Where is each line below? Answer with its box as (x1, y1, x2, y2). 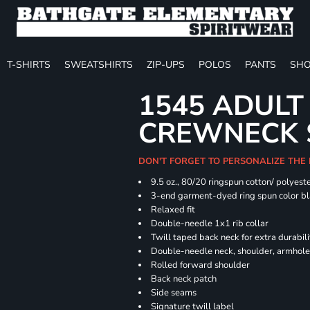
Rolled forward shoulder (151, 259, 250, 271)
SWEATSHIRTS (64, 57, 133, 71)
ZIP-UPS (147, 57, 185, 71)
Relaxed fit (151, 203, 196, 216)
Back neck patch (151, 273, 217, 285)
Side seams (151, 286, 197, 299)
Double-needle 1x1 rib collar (151, 217, 269, 230)
